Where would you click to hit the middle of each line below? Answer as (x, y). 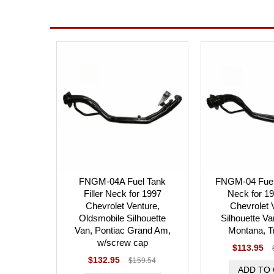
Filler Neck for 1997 (122, 194)
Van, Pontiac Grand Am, (122, 230)
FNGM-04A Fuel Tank (122, 181)
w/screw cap (122, 243)
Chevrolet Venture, (122, 206)
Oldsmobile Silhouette (122, 218)
